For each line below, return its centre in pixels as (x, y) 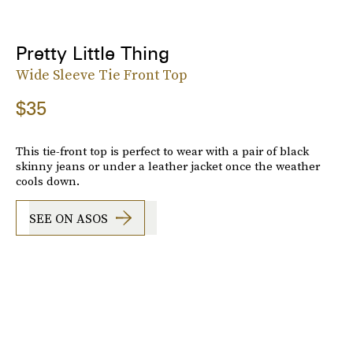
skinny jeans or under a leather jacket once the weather (168, 166)
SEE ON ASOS (69, 218)
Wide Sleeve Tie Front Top (102, 75)
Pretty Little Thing (93, 54)
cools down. (48, 181)
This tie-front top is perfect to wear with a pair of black (162, 151)
